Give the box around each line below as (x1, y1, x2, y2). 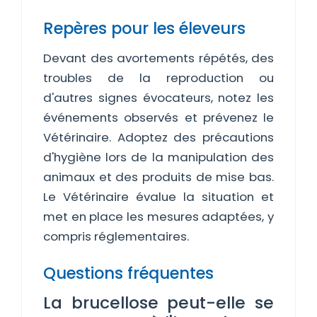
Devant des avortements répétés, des (43, 50, 274, 67)
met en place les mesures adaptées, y (43, 208, 274, 225)
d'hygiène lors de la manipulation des (43, 149, 274, 166)
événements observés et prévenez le (43, 109, 274, 126)
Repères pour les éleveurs (43, 17, 246, 40)
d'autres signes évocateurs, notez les (43, 89, 274, 106)
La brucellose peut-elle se (43, 291, 274, 314)
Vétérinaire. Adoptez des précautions (43, 129, 274, 146)
